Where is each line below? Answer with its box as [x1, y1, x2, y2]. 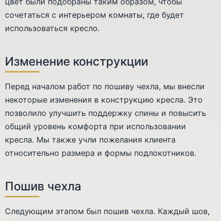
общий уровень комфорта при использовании [5, 121, 186, 131]
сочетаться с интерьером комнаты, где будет [5, 9, 184, 20]
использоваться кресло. [5, 23, 100, 33]
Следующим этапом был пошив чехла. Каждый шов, [5, 206, 210, 216]
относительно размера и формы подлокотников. [5, 147, 196, 158]
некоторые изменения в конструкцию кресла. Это [5, 94, 203, 105]
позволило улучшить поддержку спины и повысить [5, 108, 206, 118]
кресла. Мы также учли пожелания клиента [5, 134, 176, 145]
